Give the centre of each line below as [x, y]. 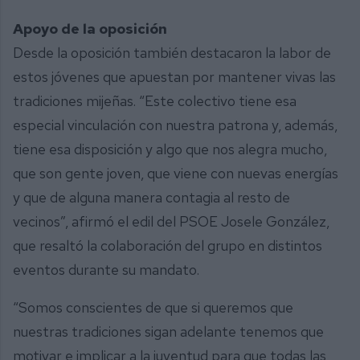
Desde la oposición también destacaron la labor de [172, 52]
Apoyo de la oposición [90, 28]
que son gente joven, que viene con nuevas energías [176, 173]
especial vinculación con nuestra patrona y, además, [175, 125]
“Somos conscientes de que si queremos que [153, 308]
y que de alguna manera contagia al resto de [151, 197]
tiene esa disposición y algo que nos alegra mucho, [170, 149]
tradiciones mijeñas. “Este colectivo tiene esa [155, 100]
